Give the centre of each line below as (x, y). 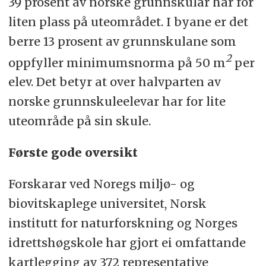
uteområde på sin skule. (79, 121)
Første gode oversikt (73, 153)
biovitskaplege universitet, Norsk (107, 204)
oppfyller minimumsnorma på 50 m (117, 62)
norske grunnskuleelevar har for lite (117, 102)
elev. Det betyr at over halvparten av (114, 82)
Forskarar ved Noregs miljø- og (101, 184)
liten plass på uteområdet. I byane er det (128, 21)
